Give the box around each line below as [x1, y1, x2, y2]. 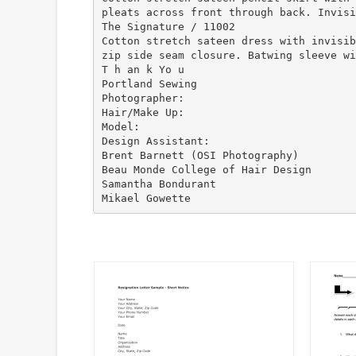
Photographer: [101, 91, 184, 104]
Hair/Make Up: [101, 106, 184, 118]
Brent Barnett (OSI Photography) [101, 149, 299, 161]
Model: [101, 120, 140, 133]
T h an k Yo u [101, 63, 184, 75]
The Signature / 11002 [101, 20, 235, 33]
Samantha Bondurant [101, 177, 216, 190]
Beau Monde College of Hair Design [101, 163, 311, 176]
